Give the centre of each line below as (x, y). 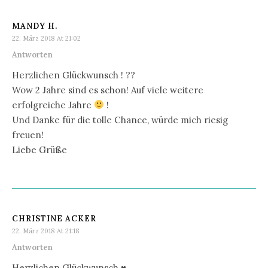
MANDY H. (35, 26)
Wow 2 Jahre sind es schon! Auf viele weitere (108, 90)
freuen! (28, 135)
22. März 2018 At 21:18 (46, 231)
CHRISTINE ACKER (54, 218)
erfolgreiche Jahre (53, 105)
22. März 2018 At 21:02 (46, 38)
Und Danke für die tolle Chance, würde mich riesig (120, 120)
